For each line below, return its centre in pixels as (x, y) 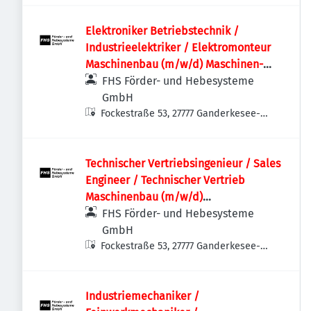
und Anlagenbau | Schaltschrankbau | (179, 81)
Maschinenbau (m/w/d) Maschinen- (174, 64)
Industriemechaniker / (142, 296)
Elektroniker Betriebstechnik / (162, 31)
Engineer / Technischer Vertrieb (165, 180)
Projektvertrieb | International (162, 230)
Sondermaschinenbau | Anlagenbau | (179, 213)
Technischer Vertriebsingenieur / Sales (183, 163)
